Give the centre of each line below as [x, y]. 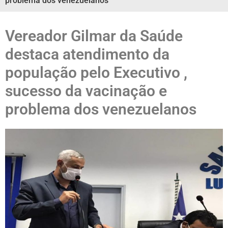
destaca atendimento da [87, 54]
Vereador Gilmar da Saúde [94, 36]
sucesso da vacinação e [86, 91]
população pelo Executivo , [96, 73]
